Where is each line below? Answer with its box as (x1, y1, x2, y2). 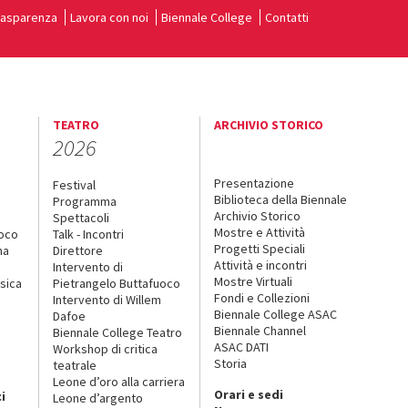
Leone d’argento (52, 389, 143, 406)
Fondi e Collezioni (214, 289, 311, 306)
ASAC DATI (214, 338, 270, 355)
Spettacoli (52, 209, 109, 226)
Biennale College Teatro (52, 323, 182, 341)
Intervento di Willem (52, 291, 161, 308)
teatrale (52, 356, 97, 373)
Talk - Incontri (52, 225, 124, 242)
